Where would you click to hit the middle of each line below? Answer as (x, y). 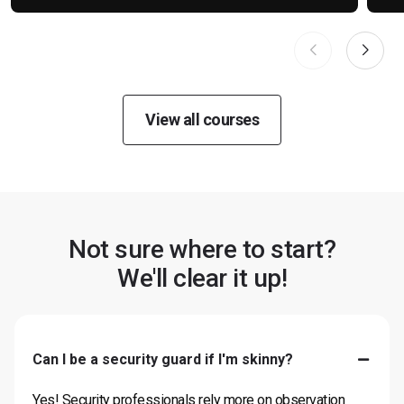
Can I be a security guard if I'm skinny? (163, 359)
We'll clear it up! (202, 278)
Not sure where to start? (202, 249)
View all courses (202, 119)
